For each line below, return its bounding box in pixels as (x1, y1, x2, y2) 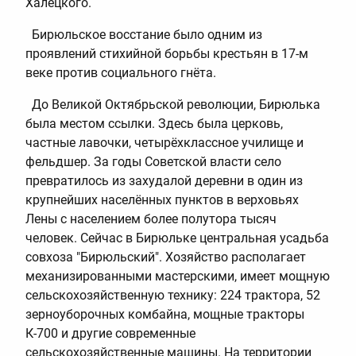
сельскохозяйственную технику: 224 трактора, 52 (25, 287, 320, 303)
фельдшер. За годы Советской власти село (25, 153, 281, 169)
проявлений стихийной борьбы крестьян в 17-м (25, 45, 308, 61)
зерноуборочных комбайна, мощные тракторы (25, 306, 304, 322)
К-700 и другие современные (25, 325, 195, 341)
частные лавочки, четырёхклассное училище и (25, 134, 304, 150)
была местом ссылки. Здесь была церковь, (25, 115, 283, 131)
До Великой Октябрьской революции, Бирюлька (25, 96, 320, 112)
